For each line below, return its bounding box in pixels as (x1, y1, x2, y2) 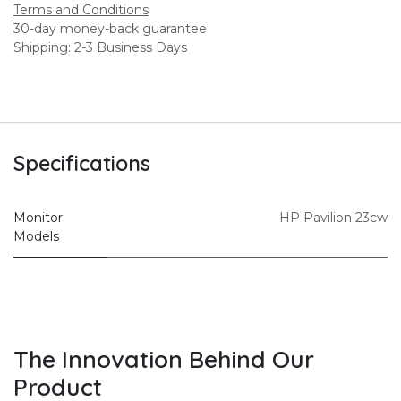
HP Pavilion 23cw (279, 209, 388, 226)
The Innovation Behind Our (13, 343, 314, 374)
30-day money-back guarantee (13, 20, 207, 37)
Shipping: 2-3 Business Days (13, 38, 187, 55)
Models (13, 227, 59, 244)
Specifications (13, 149, 150, 176)
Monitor (13, 209, 63, 226)
